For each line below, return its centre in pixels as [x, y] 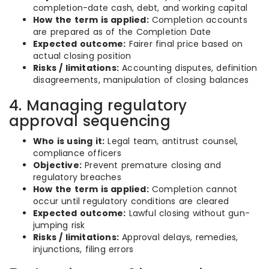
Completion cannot [193, 189]
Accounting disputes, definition [188, 68]
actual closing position [82, 56]
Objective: [57, 165]
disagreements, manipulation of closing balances [141, 80]
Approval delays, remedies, [179, 237]
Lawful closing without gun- [188, 213]
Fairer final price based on [184, 44]
